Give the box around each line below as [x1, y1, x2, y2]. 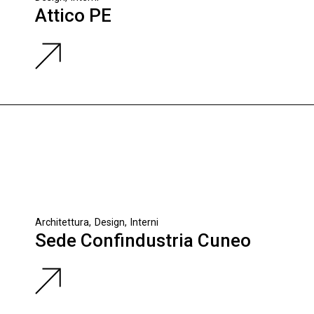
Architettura [35, 217, 89, 228]
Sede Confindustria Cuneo [35, 230, 251, 252]
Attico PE [35, 5, 111, 27]
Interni [130, 217, 158, 228]
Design [95, 217, 125, 228]
